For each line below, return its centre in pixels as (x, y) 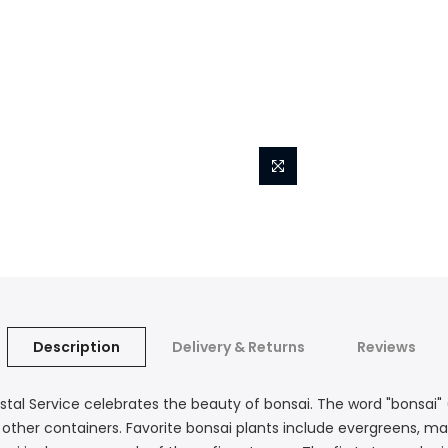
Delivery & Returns (238, 346)
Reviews (386, 346)
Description (76, 346)
